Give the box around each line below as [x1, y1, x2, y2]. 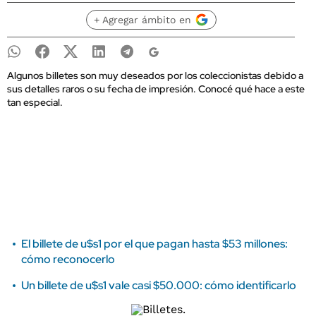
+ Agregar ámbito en [93, 14, 191, 25]
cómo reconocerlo [21, 252, 115, 267]
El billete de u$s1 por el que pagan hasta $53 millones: [21, 236, 288, 251]
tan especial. [7, 96, 63, 109]
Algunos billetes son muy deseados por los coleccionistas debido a [7, 69, 303, 82]
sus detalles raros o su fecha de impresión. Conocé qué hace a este [7, 83, 305, 95]
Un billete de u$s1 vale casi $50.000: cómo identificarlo [21, 278, 296, 293]
